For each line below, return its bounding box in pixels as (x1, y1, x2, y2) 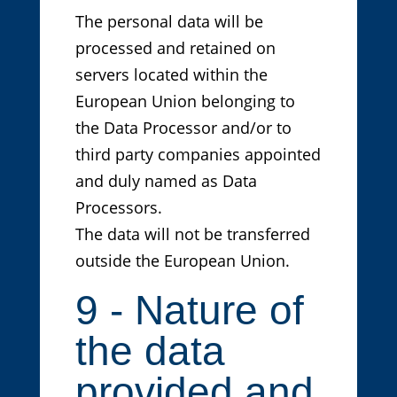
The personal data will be (74, 11, 263, 33)
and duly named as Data (74, 170, 257, 192)
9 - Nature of (74, 287, 304, 334)
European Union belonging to (74, 90, 295, 113)
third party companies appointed (74, 144, 321, 166)
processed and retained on (74, 37, 276, 59)
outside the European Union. (74, 250, 290, 272)
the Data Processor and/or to (74, 117, 292, 139)
